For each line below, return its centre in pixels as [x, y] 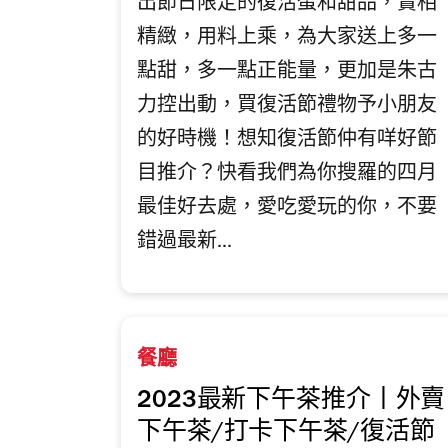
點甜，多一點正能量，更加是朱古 [287, 73]
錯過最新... [184, 243]
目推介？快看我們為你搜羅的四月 [287, 175]
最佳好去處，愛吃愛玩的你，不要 [287, 209]
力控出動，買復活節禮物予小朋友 [287, 107]
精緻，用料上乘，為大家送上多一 [287, 39]
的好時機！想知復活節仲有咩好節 [287, 141]
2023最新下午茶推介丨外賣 [291, 402]
